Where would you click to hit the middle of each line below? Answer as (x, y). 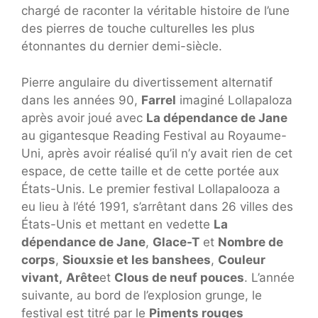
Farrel (159, 100)
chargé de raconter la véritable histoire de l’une (155, 11)
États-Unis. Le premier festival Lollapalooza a (151, 188)
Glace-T (176, 242)
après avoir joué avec (84, 117)
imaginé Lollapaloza (234, 100)
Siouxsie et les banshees (137, 259)
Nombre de (251, 242)
